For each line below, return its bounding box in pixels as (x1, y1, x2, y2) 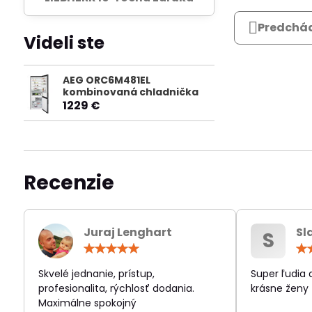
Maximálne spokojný (38, 296, 136, 311)
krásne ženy (251, 281, 309, 296)
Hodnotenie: (173, 240, 239, 256)
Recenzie (23, 169, 114, 197)
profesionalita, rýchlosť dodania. (38, 281, 194, 296)
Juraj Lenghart (83, 224, 172, 241)
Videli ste (23, 30, 104, 55)
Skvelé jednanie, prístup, (38, 267, 155, 281)
